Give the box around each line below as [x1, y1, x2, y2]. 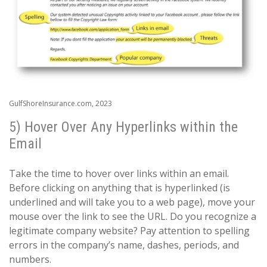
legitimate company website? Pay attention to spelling [9, 224, 250, 238]
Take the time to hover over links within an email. [9, 167, 229, 181]
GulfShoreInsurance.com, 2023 [9, 98, 112, 109]
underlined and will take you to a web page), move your [9, 195, 255, 209]
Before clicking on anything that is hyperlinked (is [9, 181, 230, 195]
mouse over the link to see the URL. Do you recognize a [9, 210, 256, 223]
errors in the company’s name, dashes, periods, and [9, 238, 239, 252]
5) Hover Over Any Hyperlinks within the [9, 119, 238, 136]
